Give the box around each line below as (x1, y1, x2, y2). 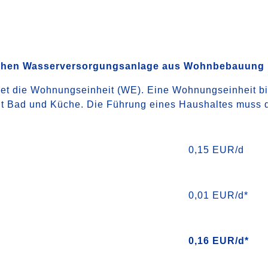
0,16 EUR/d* (188, 236, 249, 246)
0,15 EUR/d (188, 145, 244, 155)
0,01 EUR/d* (188, 190, 248, 200)
